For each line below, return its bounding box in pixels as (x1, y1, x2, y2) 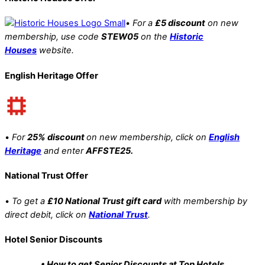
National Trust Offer (5, 170, 88, 182)
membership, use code (5, 31, 101, 43)
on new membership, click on (86, 131, 209, 143)
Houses (5, 45, 37, 56)
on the (138, 31, 170, 43)
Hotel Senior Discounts (5, 234, 102, 245)
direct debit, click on (5, 209, 89, 220)
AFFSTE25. (86, 145, 133, 156)
